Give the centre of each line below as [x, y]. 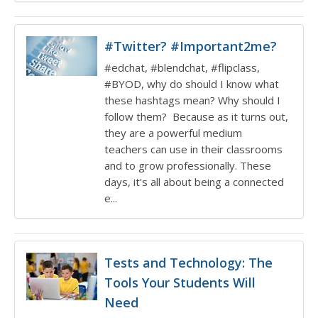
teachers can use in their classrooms [193, 149]
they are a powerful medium [173, 133]
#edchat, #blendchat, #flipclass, [182, 67]
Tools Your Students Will [180, 283]
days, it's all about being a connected [194, 182]
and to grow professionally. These [188, 165]
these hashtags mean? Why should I [192, 100]
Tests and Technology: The [188, 263]
